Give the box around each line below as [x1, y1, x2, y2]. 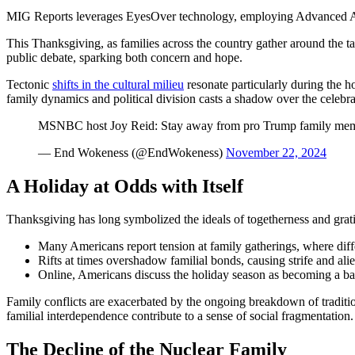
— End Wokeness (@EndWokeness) [38, 145, 226, 159]
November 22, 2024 [226, 145, 326, 159]
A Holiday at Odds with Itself [6, 175, 243, 197]
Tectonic [6, 77, 52, 91]
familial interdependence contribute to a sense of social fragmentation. [6, 309, 353, 323]
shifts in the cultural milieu [52, 77, 184, 91]
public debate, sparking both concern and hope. [6, 50, 242, 64]
